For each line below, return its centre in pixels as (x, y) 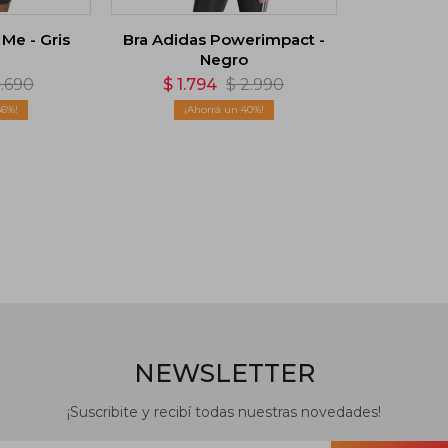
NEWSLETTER (224, 372)
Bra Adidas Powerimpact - (223, 39)
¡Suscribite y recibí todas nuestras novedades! (224, 411)
